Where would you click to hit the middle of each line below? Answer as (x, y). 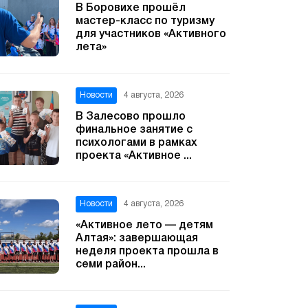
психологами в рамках (136, 143)
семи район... (111, 264)
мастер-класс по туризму (145, 21)
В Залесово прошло (131, 117)
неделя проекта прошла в (147, 251)
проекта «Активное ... (134, 156)
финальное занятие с (134, 130)
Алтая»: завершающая (137, 238)
